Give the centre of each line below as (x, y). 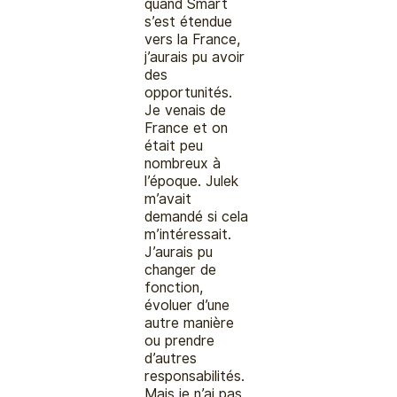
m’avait (168, 198)
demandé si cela (197, 216)
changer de (181, 269)
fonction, (174, 287)
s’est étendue (189, 21)
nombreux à (183, 163)
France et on (187, 128)
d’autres (171, 358)
